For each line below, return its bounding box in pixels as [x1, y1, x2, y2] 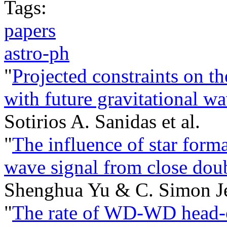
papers [4, 19, 56, 41]
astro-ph [4, 42, 69, 64]
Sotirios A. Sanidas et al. [4, 110, 200, 132]
